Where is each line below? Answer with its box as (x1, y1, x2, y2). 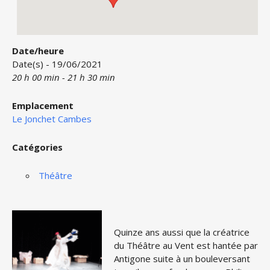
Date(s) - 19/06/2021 (12, 58, 102, 70)
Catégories (12, 141, 63, 153)
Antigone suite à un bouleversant (114, 253, 250, 265)
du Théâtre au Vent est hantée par (114, 239, 258, 251)
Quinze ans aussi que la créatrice (114, 226, 250, 238)
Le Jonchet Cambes (12, 113, 92, 125)
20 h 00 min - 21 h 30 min (12, 71, 115, 83)
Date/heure (12, 45, 64, 57)
